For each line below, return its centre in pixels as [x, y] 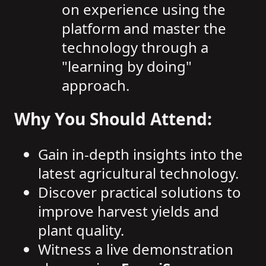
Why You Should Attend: [113, 119]
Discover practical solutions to [140, 192]
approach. [96, 85]
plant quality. [81, 230]
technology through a [135, 47]
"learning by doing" [127, 66]
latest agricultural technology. [138, 173]
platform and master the [144, 28]
